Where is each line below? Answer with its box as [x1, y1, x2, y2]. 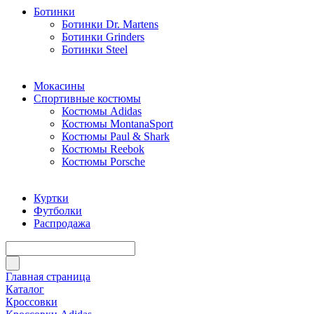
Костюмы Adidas [62, 105, 142, 117]
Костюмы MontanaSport [62, 118, 173, 130]
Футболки [34, 205, 82, 217]
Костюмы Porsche [62, 156, 145, 168]
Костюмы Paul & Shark [62, 130, 170, 142]
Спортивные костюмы [34, 93, 141, 104]
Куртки [34, 192, 69, 204]
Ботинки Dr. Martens [62, 18, 158, 30]
